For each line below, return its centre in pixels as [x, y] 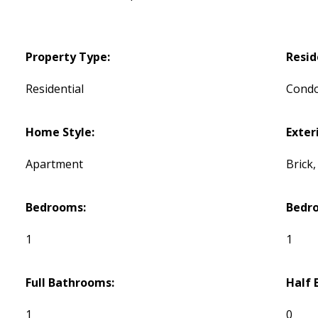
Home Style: [60, 132]
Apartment [55, 164]
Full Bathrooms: [70, 283]
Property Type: [68, 57]
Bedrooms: [56, 208]
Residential [55, 89]
